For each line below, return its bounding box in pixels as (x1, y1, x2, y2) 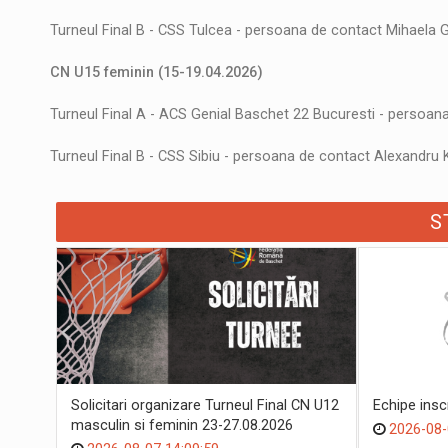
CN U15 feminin (50, 63, 158, 81)
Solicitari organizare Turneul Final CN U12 (71, 396, 339, 414)
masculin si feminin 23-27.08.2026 (71, 416, 293, 434)
